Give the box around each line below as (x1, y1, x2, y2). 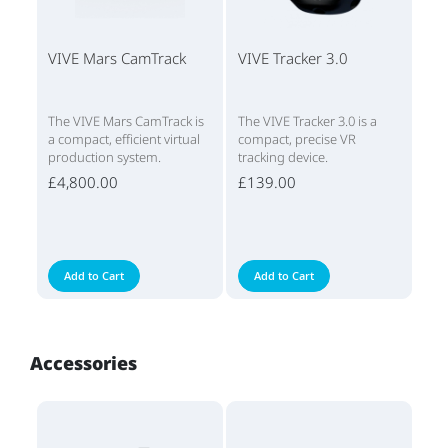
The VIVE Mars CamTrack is (48, 112, 205, 131)
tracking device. (237, 148, 328, 167)
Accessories (30, 351, 137, 376)
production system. (48, 148, 162, 167)
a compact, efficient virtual (48, 130, 201, 149)
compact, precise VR (237, 130, 356, 149)
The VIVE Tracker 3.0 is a (237, 112, 377, 131)
